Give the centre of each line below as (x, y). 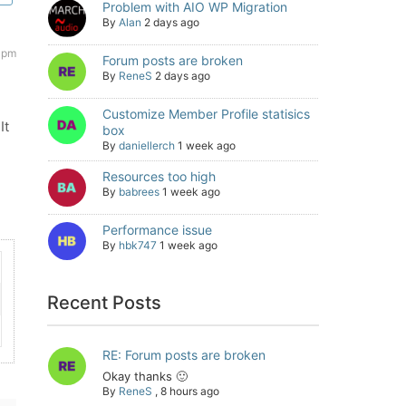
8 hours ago (190, 391)
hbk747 (138, 245)
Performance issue (157, 230)
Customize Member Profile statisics (206, 114)
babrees (139, 192)
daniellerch (147, 145)
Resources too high (159, 176)
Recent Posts (105, 303)
